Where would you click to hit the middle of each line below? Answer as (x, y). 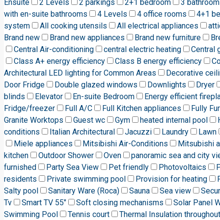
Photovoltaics (182, 167)
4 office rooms (162, 14)
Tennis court (89, 214)
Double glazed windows (96, 85)
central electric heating (142, 49)
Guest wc (89, 120)
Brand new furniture (168, 38)
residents (20, 179)
